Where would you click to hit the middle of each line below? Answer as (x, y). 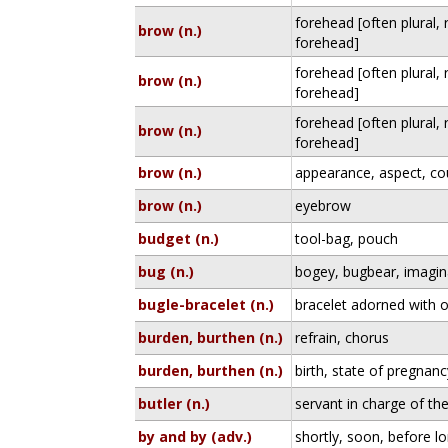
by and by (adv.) (195, 436)
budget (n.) (179, 238)
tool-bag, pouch (347, 238)
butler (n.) (174, 403)
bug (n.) (166, 271)
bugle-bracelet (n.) (206, 304)
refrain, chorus (342, 337)
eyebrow (323, 205)
